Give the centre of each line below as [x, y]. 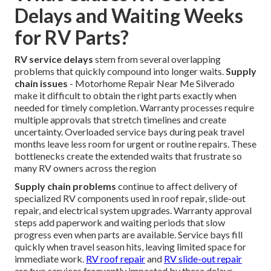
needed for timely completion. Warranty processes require [134, 108]
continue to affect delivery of [177, 186]
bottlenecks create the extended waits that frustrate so [128, 156]
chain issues [41, 83]
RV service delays [54, 59]
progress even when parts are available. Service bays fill [129, 235]
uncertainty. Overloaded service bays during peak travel [129, 132]
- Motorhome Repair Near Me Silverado [151, 83]
